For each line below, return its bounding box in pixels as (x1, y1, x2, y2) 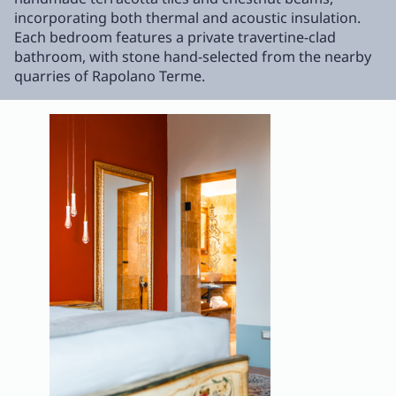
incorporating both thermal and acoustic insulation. (14, 8, 361, 28)
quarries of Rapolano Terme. (14, 66, 209, 87)
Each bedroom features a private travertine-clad (14, 27, 336, 48)
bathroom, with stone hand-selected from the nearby (14, 47, 371, 67)
